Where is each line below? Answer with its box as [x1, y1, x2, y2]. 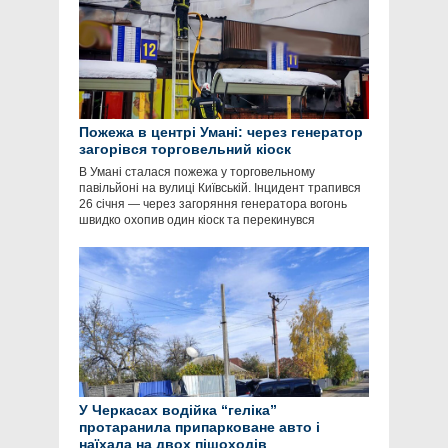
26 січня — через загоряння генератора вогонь [79, 197, 347, 212]
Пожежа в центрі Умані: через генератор [79, 124, 363, 141]
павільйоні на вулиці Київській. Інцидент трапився [79, 181, 361, 196]
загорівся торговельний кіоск [79, 141, 291, 158]
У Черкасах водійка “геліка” [79, 402, 277, 419]
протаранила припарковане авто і [79, 419, 320, 436]
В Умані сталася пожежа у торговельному [79, 165, 315, 180]
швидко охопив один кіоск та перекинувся [79, 213, 315, 228]
